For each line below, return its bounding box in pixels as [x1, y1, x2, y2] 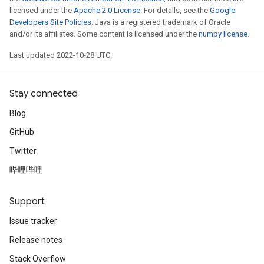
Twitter [9, 146, 37, 156]
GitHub [9, 127, 34, 137]
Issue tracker [9, 216, 57, 226]
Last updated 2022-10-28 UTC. [9, 51, 112, 60]
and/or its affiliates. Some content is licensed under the [9, 29, 199, 38]
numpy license [199, 29, 247, 38]
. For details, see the [140, 6, 210, 15]
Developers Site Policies [9, 18, 91, 27]
